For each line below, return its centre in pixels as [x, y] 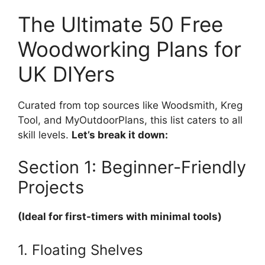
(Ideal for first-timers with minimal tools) [120, 217]
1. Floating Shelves [80, 250]
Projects [51, 188]
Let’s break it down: [120, 135]
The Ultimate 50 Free [120, 24]
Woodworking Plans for [130, 49]
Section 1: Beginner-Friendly [132, 167]
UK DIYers [66, 74]
